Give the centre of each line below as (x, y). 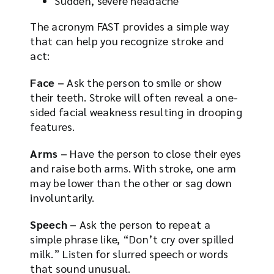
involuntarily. (62, 197)
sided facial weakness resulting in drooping (136, 111)
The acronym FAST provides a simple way (130, 26)
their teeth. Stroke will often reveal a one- (134, 97)
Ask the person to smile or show (144, 82)
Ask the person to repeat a (145, 224)
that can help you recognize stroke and (127, 40)
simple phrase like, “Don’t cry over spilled (132, 239)
